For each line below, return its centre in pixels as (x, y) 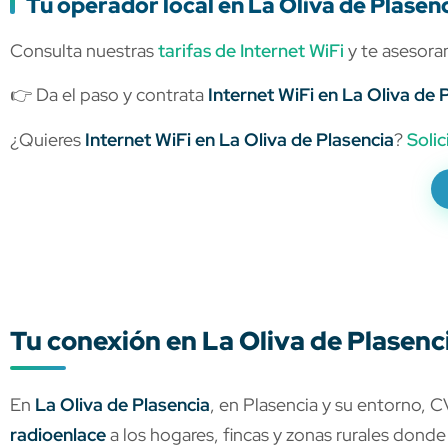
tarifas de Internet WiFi (251, 50)
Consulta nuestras (84, 50)
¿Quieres (47, 139)
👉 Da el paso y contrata (109, 95)
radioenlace (58, 434)
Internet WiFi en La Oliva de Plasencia (239, 139)
